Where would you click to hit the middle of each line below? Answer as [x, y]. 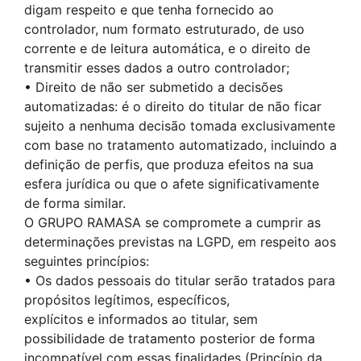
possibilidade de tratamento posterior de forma [170, 338]
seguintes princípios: [87, 261]
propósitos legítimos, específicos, [127, 300]
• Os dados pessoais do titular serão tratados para [180, 280]
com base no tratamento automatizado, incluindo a [180, 145]
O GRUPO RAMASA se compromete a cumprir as [172, 222]
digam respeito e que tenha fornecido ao [149, 10]
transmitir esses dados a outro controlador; [157, 68]
